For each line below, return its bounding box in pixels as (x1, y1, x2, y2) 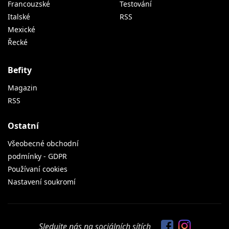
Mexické (8, 25, 35, 35)
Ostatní (8, 120, 39, 132)
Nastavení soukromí (8, 177, 76, 187)
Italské (8, 12, 30, 22)
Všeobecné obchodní (8, 139, 79, 149)
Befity (8, 64, 32, 76)
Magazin (8, 83, 37, 93)
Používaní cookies (8, 164, 67, 174)
